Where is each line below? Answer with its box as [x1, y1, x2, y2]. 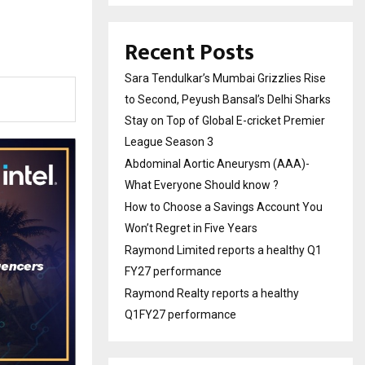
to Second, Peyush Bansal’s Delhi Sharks [125, 93, 331, 106]
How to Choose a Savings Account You [125, 200, 323, 213]
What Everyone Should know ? [125, 178, 279, 191]
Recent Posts [125, 33, 254, 72]
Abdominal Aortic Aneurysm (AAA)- [125, 157, 310, 170]
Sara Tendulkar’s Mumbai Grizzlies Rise [125, 72, 326, 85]
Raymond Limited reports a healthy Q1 [125, 244, 322, 257]
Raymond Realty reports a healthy [125, 287, 299, 300]
